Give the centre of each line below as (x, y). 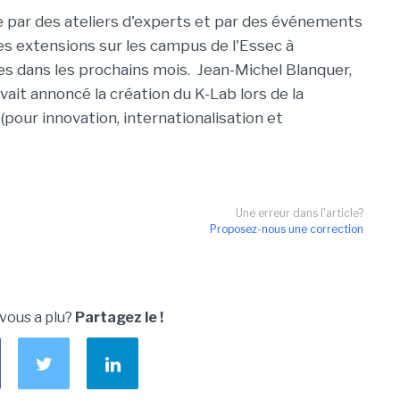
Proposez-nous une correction (287, 229)
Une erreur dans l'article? (300, 213)
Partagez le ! (119, 317)
